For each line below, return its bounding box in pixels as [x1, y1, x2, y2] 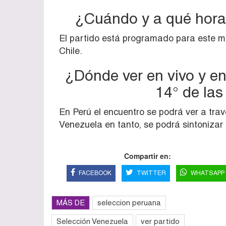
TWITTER [136, 169, 166, 177]
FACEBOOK [78, 169, 111, 177]
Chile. [59, 45, 82, 56]
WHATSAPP [190, 169, 224, 177]
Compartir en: [124, 150, 171, 161]
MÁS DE [56, 198, 85, 207]
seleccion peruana [97, 198, 161, 207]
